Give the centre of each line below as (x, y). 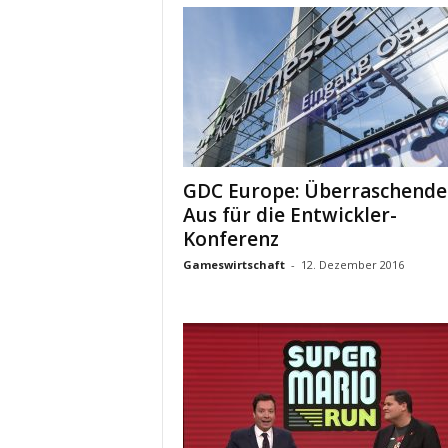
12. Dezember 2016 (352, 264)
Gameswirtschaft (233, 264)
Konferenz (230, 239)
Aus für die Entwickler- (289, 215)
